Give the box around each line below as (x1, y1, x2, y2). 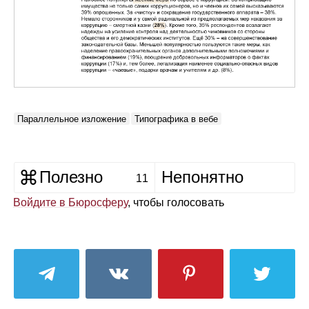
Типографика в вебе (134, 114, 218, 125)
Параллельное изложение (17, 114, 126, 125)
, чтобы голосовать (127, 197, 224, 209)
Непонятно (161, 168, 243, 187)
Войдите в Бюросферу (12, 197, 128, 209)
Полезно (39, 168, 103, 187)
